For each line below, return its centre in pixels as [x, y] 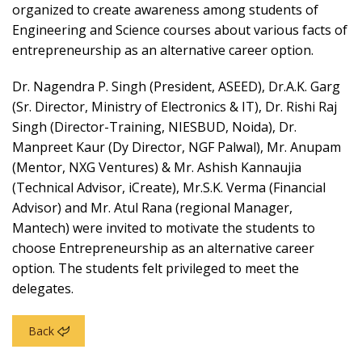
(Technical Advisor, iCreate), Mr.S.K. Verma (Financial [169, 187]
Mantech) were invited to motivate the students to [164, 227]
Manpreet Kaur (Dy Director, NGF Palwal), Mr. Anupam [177, 147]
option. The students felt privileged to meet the [156, 268]
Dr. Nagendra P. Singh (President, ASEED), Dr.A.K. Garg [176, 86]
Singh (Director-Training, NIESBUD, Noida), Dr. [154, 126]
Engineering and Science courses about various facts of [180, 29]
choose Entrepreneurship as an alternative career [163, 248]
